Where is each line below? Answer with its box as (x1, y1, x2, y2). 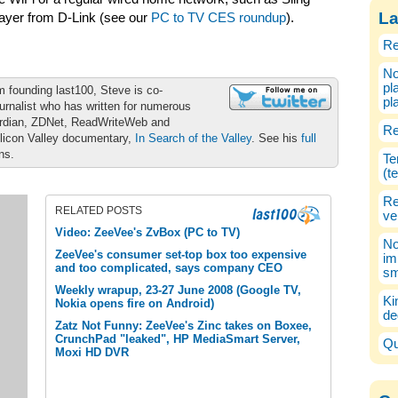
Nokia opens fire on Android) (55, 297, 214, 310)
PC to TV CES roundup (151, 11, 286, 25)
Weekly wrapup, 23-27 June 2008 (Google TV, (55, 283, 301, 297)
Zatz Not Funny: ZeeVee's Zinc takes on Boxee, (55, 319, 312, 332)
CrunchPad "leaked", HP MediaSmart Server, (55, 332, 300, 346)
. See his (251, 131, 301, 145)
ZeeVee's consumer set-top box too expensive (55, 248, 306, 261)
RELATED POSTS (55, 204, 142, 217)
